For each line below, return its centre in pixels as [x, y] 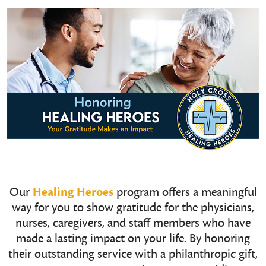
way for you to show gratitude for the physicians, [133, 208]
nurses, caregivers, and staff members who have [133, 223]
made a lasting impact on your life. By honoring [133, 239]
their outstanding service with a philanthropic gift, [133, 254]
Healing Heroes [73, 192]
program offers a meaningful [185, 192]
